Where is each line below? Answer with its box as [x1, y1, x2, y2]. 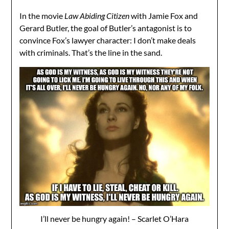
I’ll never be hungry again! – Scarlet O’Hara [40, 213, 189, 223]
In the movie [19, 10, 65, 20]
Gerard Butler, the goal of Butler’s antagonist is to [19, 22, 192, 33]
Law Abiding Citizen [64, 10, 131, 20]
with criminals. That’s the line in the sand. [19, 47, 163, 57]
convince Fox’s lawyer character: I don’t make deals [19, 35, 196, 45]
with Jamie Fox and [131, 10, 198, 20]
